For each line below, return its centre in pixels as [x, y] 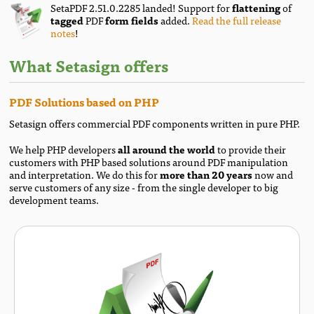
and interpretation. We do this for [85, 174]
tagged [67, 20]
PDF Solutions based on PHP [84, 101]
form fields [132, 20]
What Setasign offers [89, 65]
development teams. [54, 199]
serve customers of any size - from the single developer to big [144, 186]
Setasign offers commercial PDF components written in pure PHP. [155, 123]
